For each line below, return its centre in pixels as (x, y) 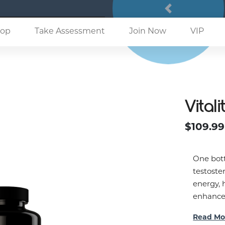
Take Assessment (70, 31)
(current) (122, 31)
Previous (184, 13)
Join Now (148, 31)
